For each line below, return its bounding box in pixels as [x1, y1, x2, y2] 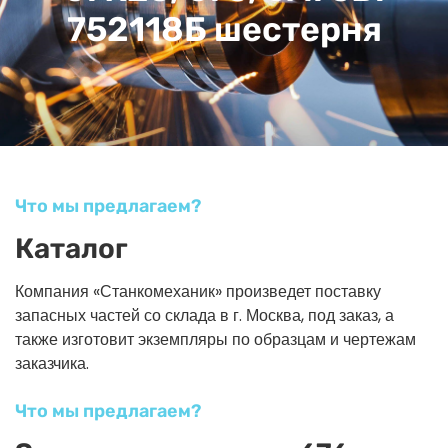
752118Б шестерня [66, 8, 382, 50]
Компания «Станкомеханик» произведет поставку [15, 279, 381, 303]
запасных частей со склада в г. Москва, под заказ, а [15, 303, 394, 327]
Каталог [15, 231, 128, 265]
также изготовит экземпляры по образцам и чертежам [15, 327, 416, 351]
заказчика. [15, 351, 89, 375]
